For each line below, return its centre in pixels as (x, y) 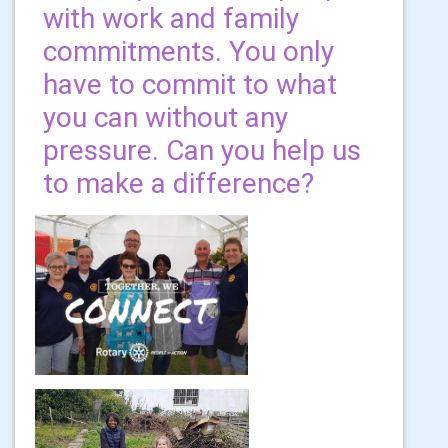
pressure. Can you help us (202, 150)
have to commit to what (190, 84)
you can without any (165, 117)
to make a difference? (178, 183)
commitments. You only (188, 51)
